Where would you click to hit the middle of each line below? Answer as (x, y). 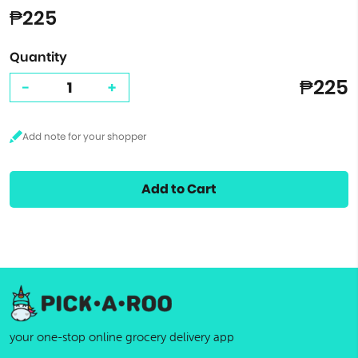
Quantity (38, 57)
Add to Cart (179, 189)
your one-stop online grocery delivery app (122, 338)
